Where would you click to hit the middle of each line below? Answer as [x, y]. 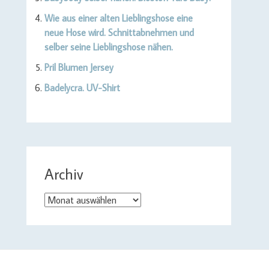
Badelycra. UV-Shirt [82, 88]
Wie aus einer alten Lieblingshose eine [118, 18]
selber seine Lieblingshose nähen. [108, 47]
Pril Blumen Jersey [79, 67]
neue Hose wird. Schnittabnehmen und [119, 32]
